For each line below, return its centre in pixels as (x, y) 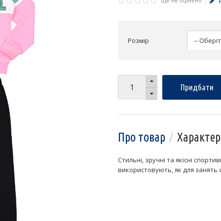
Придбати (197, 87)
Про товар (142, 137)
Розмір (138, 40)
